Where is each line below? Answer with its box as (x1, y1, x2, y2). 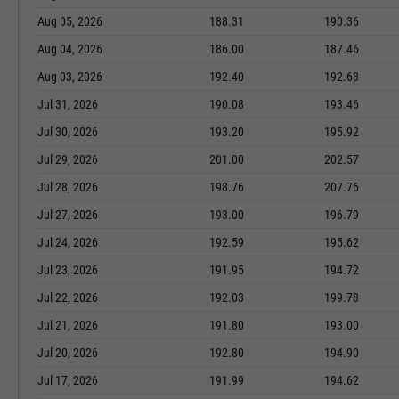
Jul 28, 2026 (37, 180, 98, 194)
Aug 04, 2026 (37, 42, 102, 56)
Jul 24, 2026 (37, 235, 98, 249)
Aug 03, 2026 (37, 69, 102, 84)
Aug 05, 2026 (37, 14, 102, 28)
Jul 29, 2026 (37, 152, 98, 167)
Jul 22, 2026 (37, 290, 98, 305)
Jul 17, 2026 (37, 373, 98, 387)
